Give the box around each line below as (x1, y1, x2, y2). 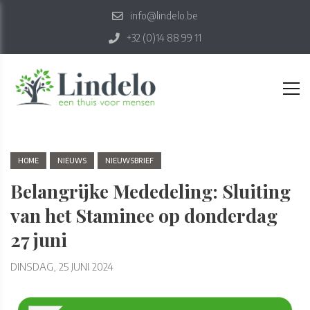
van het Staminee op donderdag (10, 203, 277, 228)
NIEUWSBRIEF (105, 156, 154, 165)
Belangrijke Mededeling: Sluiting (10, 179, 291, 203)
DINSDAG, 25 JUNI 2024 (10, 260, 113, 273)
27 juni (10, 227, 67, 252)
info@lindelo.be (130, 10, 198, 21)
